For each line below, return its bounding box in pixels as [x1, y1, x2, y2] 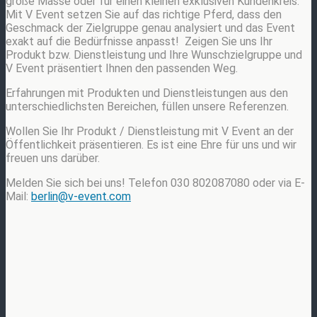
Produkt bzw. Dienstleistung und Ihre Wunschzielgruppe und [6, 47, 302, 62]
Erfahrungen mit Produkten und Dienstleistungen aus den [6, 86, 288, 100]
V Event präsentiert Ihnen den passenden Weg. [6, 61, 241, 75]
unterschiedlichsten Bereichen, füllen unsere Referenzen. [6, 99, 292, 113]
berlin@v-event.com [31, 189, 131, 203]
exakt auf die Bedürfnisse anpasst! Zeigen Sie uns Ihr [6, 34, 272, 48]
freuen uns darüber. [6, 151, 100, 165]
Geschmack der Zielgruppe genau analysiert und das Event [6, 21, 295, 35]
